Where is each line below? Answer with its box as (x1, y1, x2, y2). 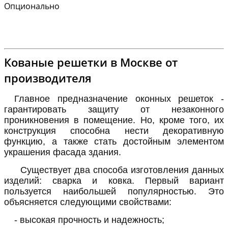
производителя (4, 70, 92, 86)
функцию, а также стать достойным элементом (4, 136, 224, 147)
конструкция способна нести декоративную (4, 125, 224, 136)
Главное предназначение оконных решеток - (14, 93, 224, 104)
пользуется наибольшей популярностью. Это (4, 186, 224, 196)
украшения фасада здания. (4, 147, 121, 157)
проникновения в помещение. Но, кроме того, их (4, 115, 224, 125)
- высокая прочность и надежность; (14, 214, 164, 225)
